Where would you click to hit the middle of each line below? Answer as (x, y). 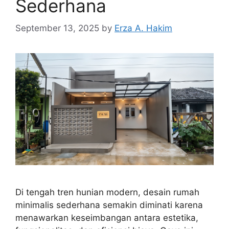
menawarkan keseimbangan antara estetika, (107, 218)
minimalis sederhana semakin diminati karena (109, 205)
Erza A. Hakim (143, 28)
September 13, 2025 (57, 28)
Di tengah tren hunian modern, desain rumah (107, 192)
